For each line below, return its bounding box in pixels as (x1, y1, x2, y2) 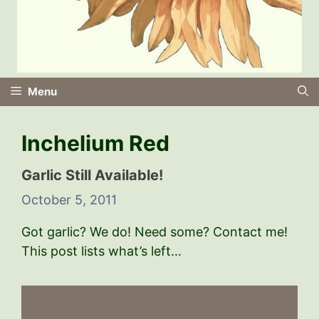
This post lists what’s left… (21, 243, 182, 258)
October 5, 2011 (21, 192, 117, 207)
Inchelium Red (21, 130, 169, 156)
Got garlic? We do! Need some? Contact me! (21, 224, 288, 239)
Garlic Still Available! (21, 166, 163, 184)
